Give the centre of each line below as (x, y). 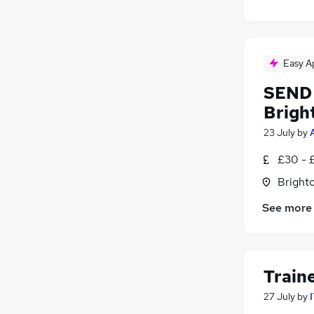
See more (287, 207)
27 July (279, 296)
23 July (279, 132)
